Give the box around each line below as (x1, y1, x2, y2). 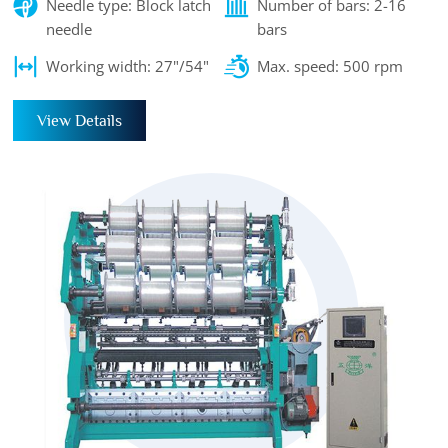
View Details (37, 111, 123, 130)
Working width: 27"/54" (46, 56, 210, 77)
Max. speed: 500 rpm (256, 56, 403, 77)
